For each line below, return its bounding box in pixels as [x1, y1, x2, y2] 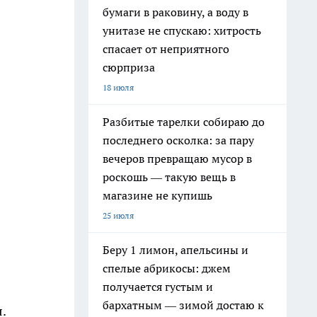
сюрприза [103, 60, 155, 74]
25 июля [103, 210, 134, 221]
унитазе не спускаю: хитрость [103, 23, 261, 38]
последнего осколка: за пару [103, 133, 254, 147]
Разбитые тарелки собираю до [103, 115, 265, 129]
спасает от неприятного [103, 42, 229, 56]
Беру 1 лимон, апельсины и [103, 243, 248, 257]
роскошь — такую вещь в [103, 170, 236, 184]
